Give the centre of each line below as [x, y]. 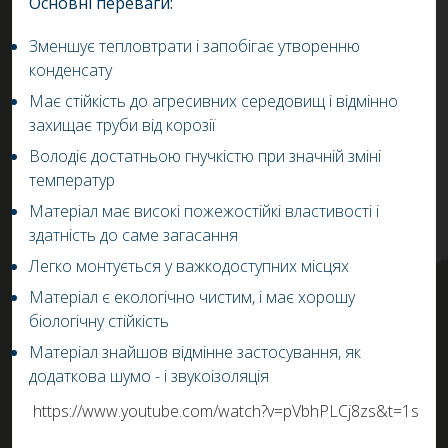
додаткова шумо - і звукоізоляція [149, 376]
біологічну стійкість [99, 321]
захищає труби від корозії [122, 125]
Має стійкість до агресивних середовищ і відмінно [213, 101]
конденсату [70, 70]
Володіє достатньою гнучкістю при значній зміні [205, 156]
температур [72, 180]
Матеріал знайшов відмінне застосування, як [195, 352]
